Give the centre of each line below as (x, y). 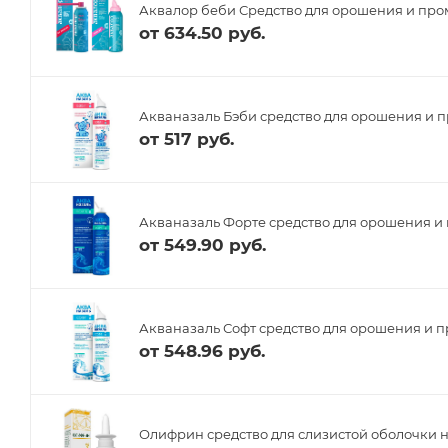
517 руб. (199, 139)
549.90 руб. (215, 245)
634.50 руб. (214, 33)
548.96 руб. (214, 351)
